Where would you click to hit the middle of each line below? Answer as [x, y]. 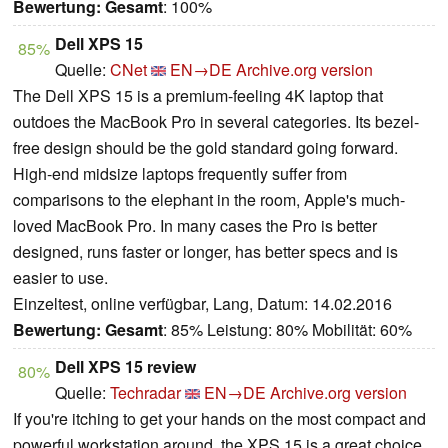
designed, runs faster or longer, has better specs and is [205, 252]
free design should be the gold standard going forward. [205, 148]
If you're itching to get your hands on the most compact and [219, 419]
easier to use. [60, 278]
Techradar [145, 393]
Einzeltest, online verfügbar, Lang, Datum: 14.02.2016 [202, 304]
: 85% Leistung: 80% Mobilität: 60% [287, 330]
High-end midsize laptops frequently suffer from [180, 174]
